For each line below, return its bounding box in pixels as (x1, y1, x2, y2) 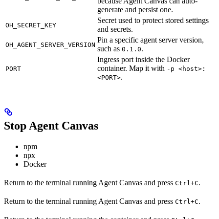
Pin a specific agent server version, (97, 36, 204, 44)
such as (97, 44, 122, 53)
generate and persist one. (97, 5, 173, 14)
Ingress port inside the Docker (97, 55, 190, 64)
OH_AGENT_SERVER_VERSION (5, 41, 95, 49)
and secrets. (97, 25, 133, 34)
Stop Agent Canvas (4, 119, 98, 132)
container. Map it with (97, 64, 167, 73)
